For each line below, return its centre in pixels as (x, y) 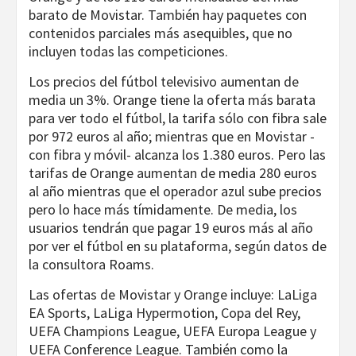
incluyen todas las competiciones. (128, 52)
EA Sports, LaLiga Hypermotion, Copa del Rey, (164, 313)
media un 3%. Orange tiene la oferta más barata (172, 100)
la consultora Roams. (91, 265)
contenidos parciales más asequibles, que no (161, 33)
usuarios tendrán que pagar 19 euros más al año (171, 228)
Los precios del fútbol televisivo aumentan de (164, 82)
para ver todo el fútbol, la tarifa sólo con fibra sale (178, 118)
